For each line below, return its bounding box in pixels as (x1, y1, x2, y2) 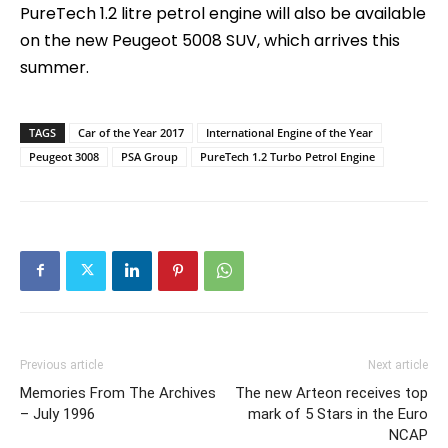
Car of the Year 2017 (78, 124, 184, 140)
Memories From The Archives (20, 383, 216, 402)
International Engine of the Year (206, 124, 373, 140)
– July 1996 (20, 404, 95, 423)
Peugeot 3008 (29, 148, 99, 164)
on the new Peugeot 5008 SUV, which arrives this (20, 28, 400, 52)
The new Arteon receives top (235, 383, 428, 402)
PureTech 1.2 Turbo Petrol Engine (200, 148, 375, 164)
